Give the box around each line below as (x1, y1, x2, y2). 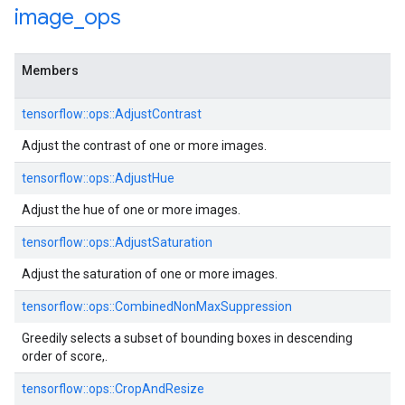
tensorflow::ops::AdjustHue (22, 171, 174, 185)
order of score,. (22, 349, 108, 363)
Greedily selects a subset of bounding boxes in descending (22, 331, 353, 345)
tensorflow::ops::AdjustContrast (22, 107, 202, 121)
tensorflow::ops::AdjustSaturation (22, 235, 212, 250)
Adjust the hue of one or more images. (22, 202, 240, 217)
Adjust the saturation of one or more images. (22, 267, 278, 281)
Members (22, 63, 79, 78)
